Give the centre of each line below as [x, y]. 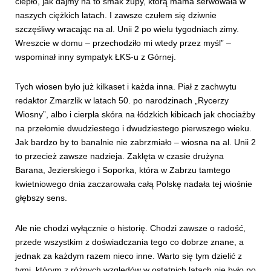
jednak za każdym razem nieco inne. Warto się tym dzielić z [129, 256]
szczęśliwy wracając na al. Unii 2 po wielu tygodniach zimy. [127, 29]
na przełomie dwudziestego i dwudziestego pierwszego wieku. [133, 129]
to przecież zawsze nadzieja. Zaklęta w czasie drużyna [119, 156]
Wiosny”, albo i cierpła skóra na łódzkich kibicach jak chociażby [135, 115]
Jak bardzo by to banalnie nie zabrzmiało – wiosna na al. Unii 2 [135, 142]
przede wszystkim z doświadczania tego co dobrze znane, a [129, 242]
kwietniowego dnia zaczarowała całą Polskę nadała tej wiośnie [134, 184]
